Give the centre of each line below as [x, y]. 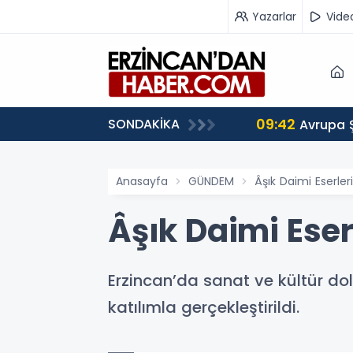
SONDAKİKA [144, 124]
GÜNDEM [211, 181]
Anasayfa [142, 181]
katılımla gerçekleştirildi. [204, 307]
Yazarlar [274, 16]
